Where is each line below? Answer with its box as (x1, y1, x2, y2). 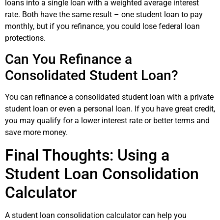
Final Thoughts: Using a (5, 145, 169, 165)
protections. (5, 33, 46, 43)
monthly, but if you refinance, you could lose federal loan (5, 21, 200, 31)
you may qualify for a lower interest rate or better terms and (5, 116, 210, 126)
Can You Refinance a (5, 51, 132, 68)
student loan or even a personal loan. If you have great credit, (5, 104, 215, 114)
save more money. (5, 128, 68, 137)
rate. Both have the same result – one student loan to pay (5, 9, 203, 19)
